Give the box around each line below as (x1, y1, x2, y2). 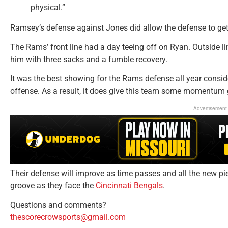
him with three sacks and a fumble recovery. (10, 54, 167, 64)
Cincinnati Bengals (96, 180, 163, 190)
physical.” (31, 2, 65, 12)
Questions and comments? (10, 200, 106, 210)
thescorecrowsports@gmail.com (10, 212, 126, 222)
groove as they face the (10, 180, 96, 190)
